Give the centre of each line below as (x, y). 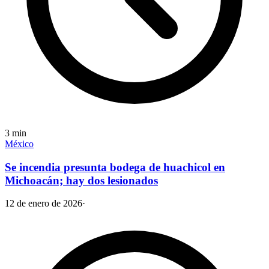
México (19, 144)
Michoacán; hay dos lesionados (81, 180)
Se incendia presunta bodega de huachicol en (115, 167)
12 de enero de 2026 (44, 204)
